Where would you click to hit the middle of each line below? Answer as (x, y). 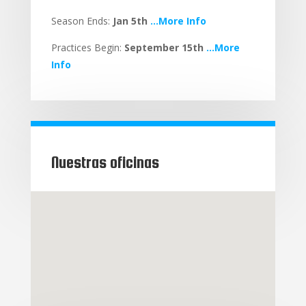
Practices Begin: (87, 47)
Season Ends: (82, 21)
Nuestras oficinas (105, 162)
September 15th (164, 47)
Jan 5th (130, 21)
